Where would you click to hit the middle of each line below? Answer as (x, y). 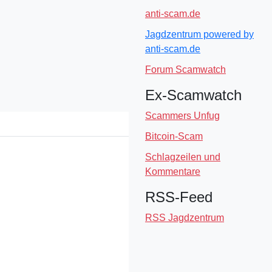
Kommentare (173, 172)
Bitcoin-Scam (174, 136)
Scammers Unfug (182, 116)
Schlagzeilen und (183, 157)
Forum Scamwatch (185, 70)
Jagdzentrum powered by (199, 34)
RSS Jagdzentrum (185, 218)
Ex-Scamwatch (193, 95)
